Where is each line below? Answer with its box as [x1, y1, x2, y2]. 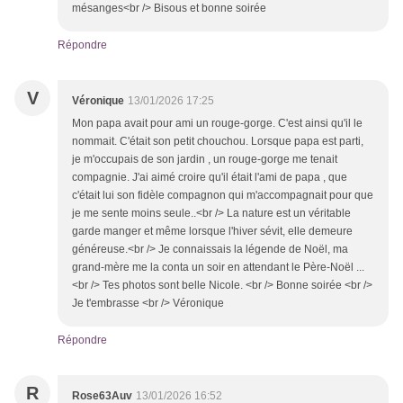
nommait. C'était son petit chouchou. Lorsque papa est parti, [72, 135, 363, 148]
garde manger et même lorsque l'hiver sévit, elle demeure [72, 225, 353, 238]
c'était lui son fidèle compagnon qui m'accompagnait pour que [72, 189, 373, 202]
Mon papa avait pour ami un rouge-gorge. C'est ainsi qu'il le [72, 117, 363, 130]
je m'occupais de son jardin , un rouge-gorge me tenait [72, 153, 337, 166]
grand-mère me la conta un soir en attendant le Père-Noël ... [72, 261, 364, 274]
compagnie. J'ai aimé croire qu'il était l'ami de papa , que [72, 171, 347, 184]
